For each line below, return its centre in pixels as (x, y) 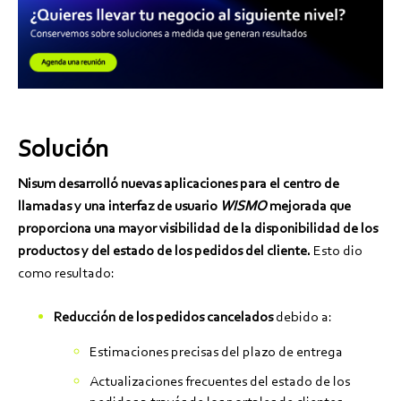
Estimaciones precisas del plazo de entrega (218, 351)
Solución (63, 148)
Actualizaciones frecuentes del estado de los (220, 380)
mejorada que (309, 205)
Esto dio (337, 250)
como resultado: (66, 272)
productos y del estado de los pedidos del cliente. (164, 250)
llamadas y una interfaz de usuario (119, 205)
